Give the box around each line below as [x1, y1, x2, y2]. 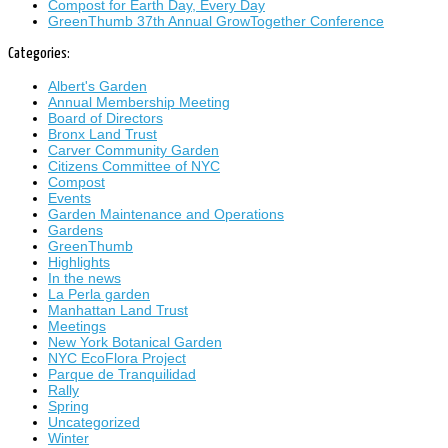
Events [48, 189, 91, 206]
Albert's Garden [48, 77, 147, 94]
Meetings [48, 317, 106, 334]
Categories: [8, 45, 70, 61]
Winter [48, 429, 89, 446]
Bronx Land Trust [48, 125, 157, 142]
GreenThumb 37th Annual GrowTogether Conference [48, 13, 384, 30]
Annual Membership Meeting [48, 93, 230, 110]
